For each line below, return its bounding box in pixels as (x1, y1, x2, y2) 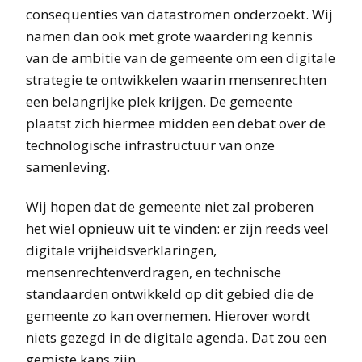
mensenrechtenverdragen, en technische (26, 262, 281, 281)
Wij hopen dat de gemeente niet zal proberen (26, 196, 314, 216)
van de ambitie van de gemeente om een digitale (26, 48, 335, 67)
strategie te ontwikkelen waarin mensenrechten (26, 69, 326, 89)
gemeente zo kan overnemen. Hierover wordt (26, 305, 310, 325)
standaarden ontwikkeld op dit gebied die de (26, 284, 314, 303)
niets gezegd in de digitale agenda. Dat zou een (26, 327, 326, 347)
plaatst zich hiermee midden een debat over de (26, 113, 326, 133)
